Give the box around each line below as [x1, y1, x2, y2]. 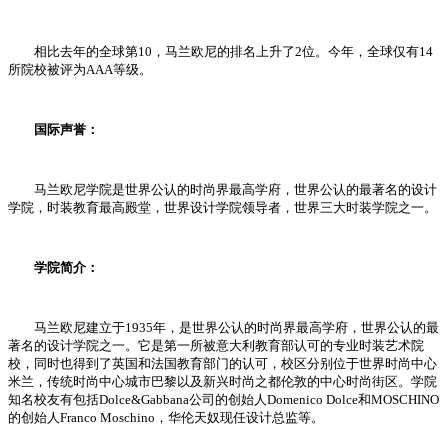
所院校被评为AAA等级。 [8, 62, 152, 78]
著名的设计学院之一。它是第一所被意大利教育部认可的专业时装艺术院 [8, 338, 424, 354]
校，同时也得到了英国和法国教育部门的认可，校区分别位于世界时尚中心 [8, 356, 437, 372]
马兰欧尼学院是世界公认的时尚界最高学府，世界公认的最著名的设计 [8, 182, 437, 198]
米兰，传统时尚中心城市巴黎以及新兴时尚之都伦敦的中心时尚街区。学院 [8, 374, 437, 390]
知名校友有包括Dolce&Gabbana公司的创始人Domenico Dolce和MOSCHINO [8, 392, 439, 408]
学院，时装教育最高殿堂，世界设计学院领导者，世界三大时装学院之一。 [8, 200, 437, 216]
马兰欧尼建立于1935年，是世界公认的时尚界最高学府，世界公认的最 [8, 320, 439, 336]
